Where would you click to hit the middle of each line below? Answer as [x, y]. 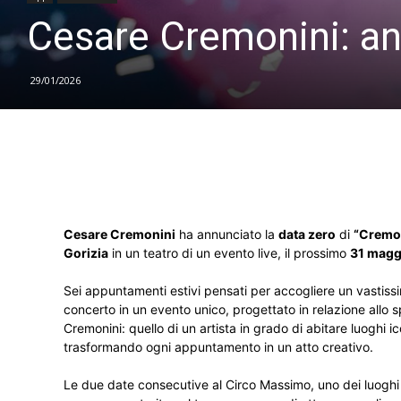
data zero [307, 234]
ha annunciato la [227, 234]
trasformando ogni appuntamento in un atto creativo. [218, 347]
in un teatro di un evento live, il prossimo [229, 253]
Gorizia [86, 253]
